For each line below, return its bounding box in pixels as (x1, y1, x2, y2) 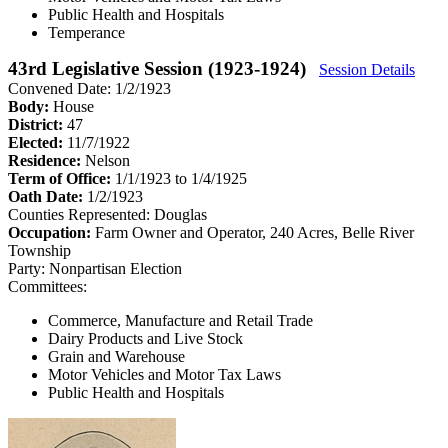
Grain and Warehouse (48, 347, 185, 365)
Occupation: (8, 223, 95, 241)
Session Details (319, 60, 415, 78)
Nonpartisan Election (49, 259, 182, 277)
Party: (8, 259, 45, 277)
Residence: (8, 151, 85, 169)
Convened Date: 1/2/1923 (8, 79, 171, 97)
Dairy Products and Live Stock (48, 329, 243, 347)
